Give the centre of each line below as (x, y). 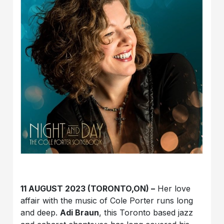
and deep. (40, 212)
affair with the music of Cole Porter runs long (107, 200)
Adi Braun (80, 212)
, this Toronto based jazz (146, 212)
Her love (173, 188)
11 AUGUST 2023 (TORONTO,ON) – (88, 188)
